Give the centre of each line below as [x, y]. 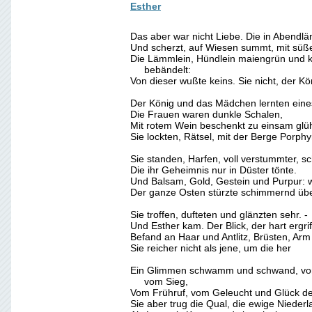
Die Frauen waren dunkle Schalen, [206, 114]
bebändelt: [161, 70]
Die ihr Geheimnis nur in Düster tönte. [213, 170]
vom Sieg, [159, 281]
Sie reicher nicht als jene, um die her [211, 248]
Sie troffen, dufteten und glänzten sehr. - [219, 214]
